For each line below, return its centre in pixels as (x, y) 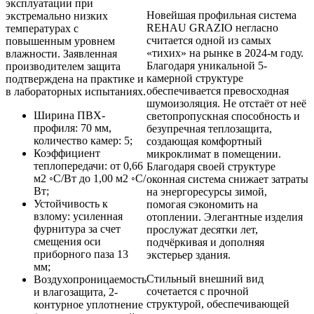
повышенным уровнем (60, 41)
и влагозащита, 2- (76, 292)
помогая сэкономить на (202, 205)
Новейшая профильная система (221, 15)
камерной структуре (195, 78)
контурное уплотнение (88, 305)
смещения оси (67, 242)
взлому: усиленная (78, 217)
